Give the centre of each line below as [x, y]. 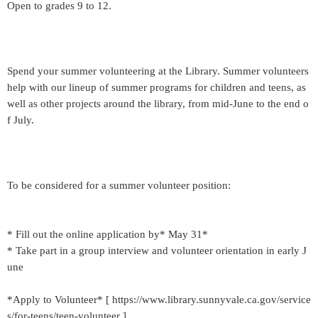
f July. [21, 120]
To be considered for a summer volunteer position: [119, 185]
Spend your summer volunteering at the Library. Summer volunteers [158, 71]
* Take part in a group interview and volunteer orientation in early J [157, 251]
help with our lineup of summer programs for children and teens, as [157, 87]
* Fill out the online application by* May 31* [108, 234]
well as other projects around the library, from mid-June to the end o [158, 104]
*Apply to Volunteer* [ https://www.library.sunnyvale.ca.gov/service [159, 300]
